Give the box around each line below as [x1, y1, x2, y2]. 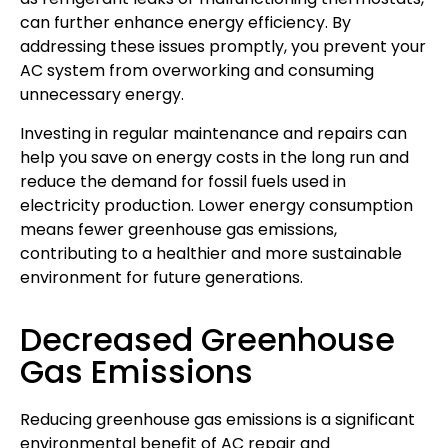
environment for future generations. [20, 265, 303, 289]
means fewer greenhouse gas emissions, [20, 217, 337, 241]
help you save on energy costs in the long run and [20, 145, 409, 169]
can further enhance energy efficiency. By [20, 11, 351, 35]
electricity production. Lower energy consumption [20, 193, 413, 217]
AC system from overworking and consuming [20, 59, 374, 83]
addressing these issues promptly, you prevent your [20, 35, 426, 59]
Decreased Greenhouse [20, 316, 395, 362]
